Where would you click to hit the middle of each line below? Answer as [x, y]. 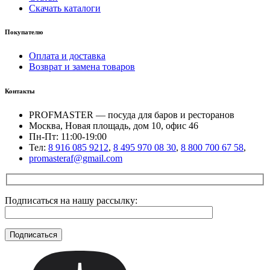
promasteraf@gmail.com [76, 159]
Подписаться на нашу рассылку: [71, 200]
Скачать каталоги [65, 8]
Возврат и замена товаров [82, 67]
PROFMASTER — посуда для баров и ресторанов [132, 115]
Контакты [20, 91]
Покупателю [24, 32]
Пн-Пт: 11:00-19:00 [68, 137]
